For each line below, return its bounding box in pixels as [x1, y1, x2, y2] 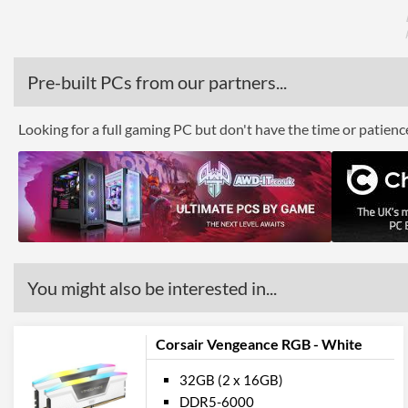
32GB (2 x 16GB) [179, 372, 283, 388]
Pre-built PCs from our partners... [27, 71, 287, 93]
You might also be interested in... [27, 277, 277, 299]
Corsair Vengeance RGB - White [156, 335, 362, 352]
